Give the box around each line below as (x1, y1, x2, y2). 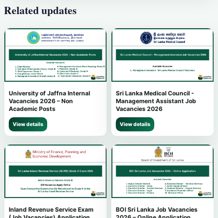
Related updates (4, 2, 76, 18)
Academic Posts (9, 105, 55, 113)
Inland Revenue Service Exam (9, 205, 93, 213)
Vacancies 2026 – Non (9, 97, 73, 105)
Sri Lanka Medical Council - (116, 90, 194, 97)
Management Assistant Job (116, 97, 196, 105)
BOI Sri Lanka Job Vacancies (116, 205, 198, 213)
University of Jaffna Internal (9, 90, 90, 97)
